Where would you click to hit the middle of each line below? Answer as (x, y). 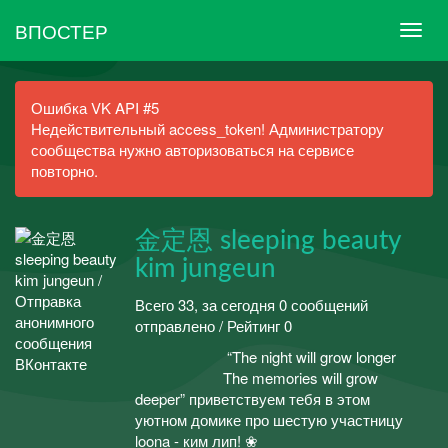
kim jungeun (205, 269)
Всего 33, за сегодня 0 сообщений (251, 304)
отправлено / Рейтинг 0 (213, 325)
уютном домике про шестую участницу (269, 419)
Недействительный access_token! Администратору (207, 128)
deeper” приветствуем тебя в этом (252, 398)
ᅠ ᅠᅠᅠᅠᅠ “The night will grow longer (265, 356)
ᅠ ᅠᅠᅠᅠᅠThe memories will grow (256, 377)
